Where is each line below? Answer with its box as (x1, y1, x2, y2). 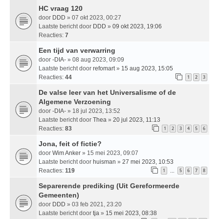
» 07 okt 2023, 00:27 (66, 14, 121, 21)
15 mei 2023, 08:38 (106, 209, 157, 217)
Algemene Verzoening (39, 97, 111, 106)
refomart (93, 65, 115, 72)
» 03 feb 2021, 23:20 (66, 200, 122, 208)
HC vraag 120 (39, 4, 83, 12)
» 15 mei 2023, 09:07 (81, 149, 138, 156)
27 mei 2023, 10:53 (122, 158, 174, 165)
